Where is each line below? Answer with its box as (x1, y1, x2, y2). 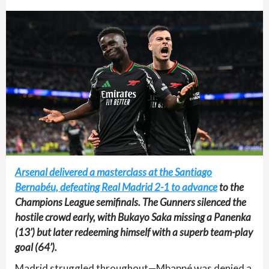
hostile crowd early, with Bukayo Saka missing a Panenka (15, 210, 251, 223)
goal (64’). (15, 240, 57, 253)
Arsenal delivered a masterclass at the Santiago (15, 165, 212, 178)
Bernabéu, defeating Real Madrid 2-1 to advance (15, 180, 217, 193)
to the (217, 180, 244, 193)
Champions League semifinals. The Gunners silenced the (15, 195, 246, 208)
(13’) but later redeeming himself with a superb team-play (15, 225, 253, 238)
